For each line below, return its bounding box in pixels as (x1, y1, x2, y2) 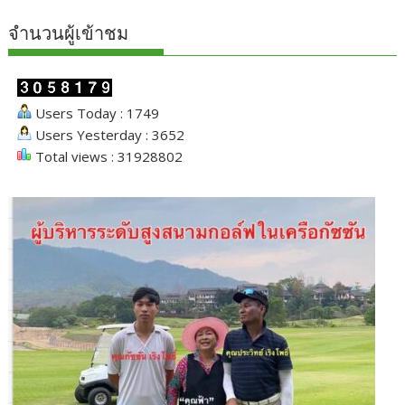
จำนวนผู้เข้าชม (8, 23, 129, 45)
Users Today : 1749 (32, 104, 160, 123)
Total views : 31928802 (32, 147, 184, 166)
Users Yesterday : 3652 (32, 126, 185, 145)
